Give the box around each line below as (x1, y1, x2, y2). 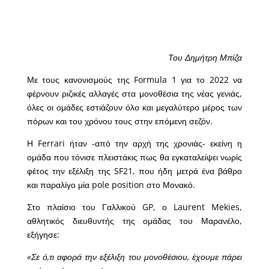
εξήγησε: (26, 229, 59, 241)
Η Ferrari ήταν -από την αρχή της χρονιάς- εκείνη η (26, 138, 243, 150)
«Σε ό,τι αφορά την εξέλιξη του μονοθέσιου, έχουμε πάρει (26, 251, 243, 263)
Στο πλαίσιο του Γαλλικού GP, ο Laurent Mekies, (26, 201, 243, 213)
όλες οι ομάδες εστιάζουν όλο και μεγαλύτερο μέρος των (26, 101, 243, 113)
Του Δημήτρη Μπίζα (168, 52, 243, 64)
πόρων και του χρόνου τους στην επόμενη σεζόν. (26, 115, 213, 127)
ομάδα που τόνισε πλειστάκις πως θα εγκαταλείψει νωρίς (26, 151, 243, 163)
